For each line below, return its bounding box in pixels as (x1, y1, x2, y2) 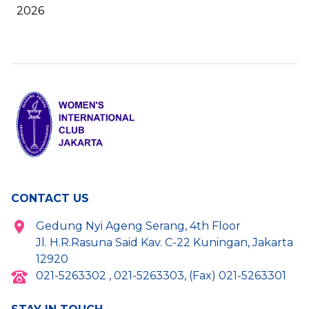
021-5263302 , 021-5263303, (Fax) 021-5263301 (36, 269, 286, 283)
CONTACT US (11, 192, 89, 206)
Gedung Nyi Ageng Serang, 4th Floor (36, 219, 241, 233)
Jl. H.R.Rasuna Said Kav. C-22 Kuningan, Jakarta (36, 236, 293, 250)
